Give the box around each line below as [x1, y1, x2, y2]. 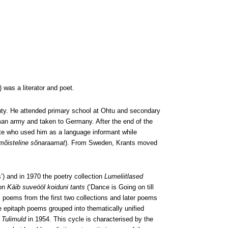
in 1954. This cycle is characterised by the [26, 215, 153, 223]
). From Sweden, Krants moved [65, 139, 157, 147]
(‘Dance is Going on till [85, 183, 154, 191]
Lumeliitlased [104, 173, 143, 180]
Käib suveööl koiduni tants [7, 183, 85, 191]
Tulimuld [2, 215, 26, 223]
